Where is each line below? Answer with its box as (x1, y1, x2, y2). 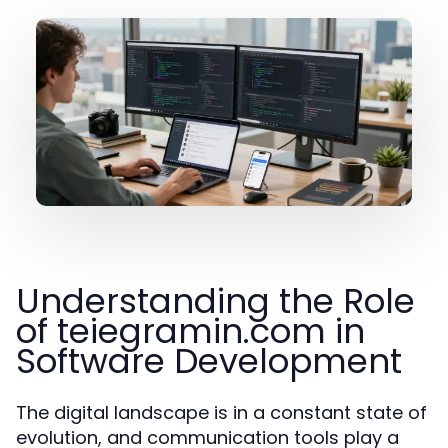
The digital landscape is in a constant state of (16, 400, 427, 425)
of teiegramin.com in (16, 307, 365, 355)
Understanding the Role (16, 277, 415, 325)
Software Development (16, 337, 402, 385)
